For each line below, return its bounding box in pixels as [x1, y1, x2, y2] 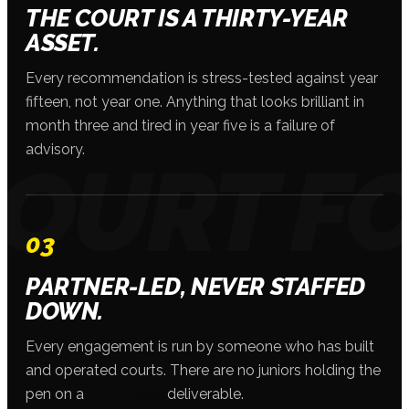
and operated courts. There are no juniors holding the [26, 361, 381, 379]
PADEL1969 [88, 384, 163, 403]
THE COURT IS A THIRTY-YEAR [26, 4, 348, 32]
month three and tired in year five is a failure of [26, 116, 335, 134]
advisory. [26, 140, 85, 158]
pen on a [26, 384, 88, 403]
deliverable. [163, 384, 244, 403]
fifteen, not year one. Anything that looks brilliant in [26, 92, 364, 110]
